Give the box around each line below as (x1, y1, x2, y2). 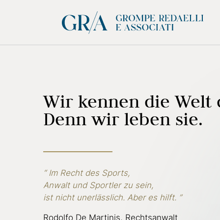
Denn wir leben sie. (43, 108, 203, 130)
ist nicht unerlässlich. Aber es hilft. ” (43, 192, 182, 202)
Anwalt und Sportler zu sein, (43, 180, 154, 190)
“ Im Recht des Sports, (43, 168, 130, 178)
